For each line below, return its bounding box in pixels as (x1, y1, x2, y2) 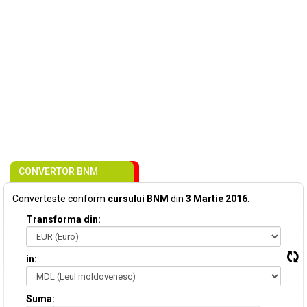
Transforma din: (26, 214, 101, 225)
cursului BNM (108, 193, 169, 204)
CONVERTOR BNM (19, 166, 98, 177)
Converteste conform (12, 193, 108, 204)
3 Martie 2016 (186, 193, 247, 204)
